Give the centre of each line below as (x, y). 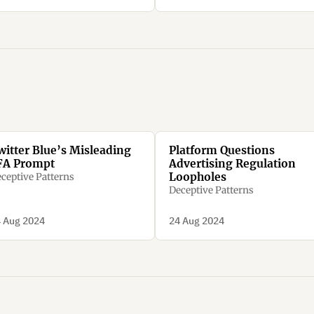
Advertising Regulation (232, 164)
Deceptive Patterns (211, 191)
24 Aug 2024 (196, 220)
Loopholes (197, 177)
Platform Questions (221, 151)
